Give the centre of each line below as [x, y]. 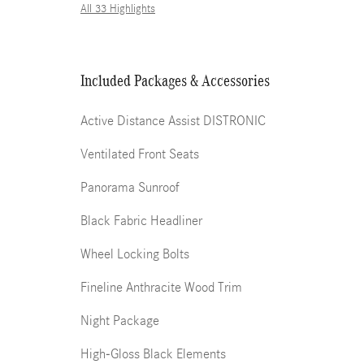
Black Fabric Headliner [141, 221]
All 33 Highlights [118, 9]
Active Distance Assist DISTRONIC [173, 121]
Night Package [120, 321]
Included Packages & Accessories [175, 80]
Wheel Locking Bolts [135, 254]
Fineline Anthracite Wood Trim [161, 287]
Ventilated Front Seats [140, 154]
